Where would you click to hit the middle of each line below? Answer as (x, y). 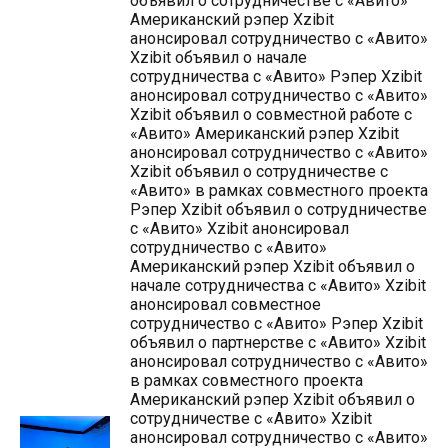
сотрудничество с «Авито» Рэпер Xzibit (276, 324)
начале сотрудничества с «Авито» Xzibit (278, 286)
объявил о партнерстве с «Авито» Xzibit (278, 343)
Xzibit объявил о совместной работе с (271, 115)
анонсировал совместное (225, 305)
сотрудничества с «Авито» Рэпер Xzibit (276, 77)
